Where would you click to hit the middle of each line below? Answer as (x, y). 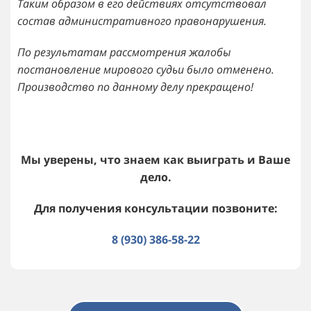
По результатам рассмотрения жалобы (124, 52)
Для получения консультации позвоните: (155, 208)
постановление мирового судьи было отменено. (146, 69)
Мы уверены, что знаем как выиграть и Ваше (155, 159)
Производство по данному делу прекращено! (135, 86)
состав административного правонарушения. (142, 20)
